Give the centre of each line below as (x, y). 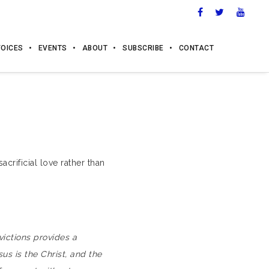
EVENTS (53, 48)
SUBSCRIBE (143, 48)
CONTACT (196, 48)
